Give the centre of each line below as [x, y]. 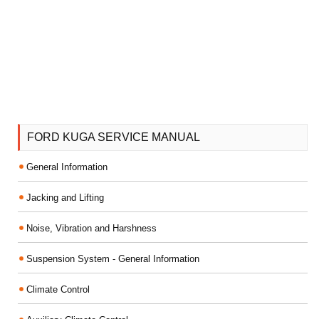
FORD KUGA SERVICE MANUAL [114, 137]
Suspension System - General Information [113, 258]
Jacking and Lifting [65, 197]
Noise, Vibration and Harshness [91, 228]
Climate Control [58, 289]
